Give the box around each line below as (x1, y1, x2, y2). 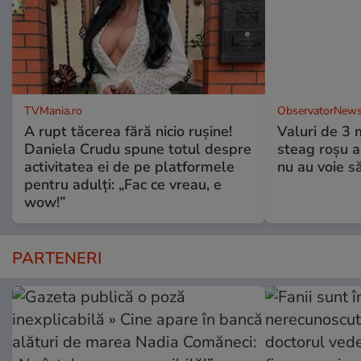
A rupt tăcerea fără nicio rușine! (24, 121, 232, 141)
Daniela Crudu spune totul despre (24, 139, 251, 159)
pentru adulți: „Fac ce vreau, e (24, 174, 222, 194)
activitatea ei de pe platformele (24, 156, 234, 176)
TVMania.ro (24, 102, 82, 118)
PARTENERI (12, 247, 102, 269)
